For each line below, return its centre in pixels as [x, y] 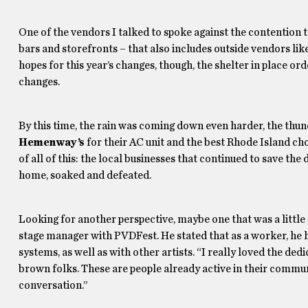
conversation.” [53, 285]
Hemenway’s [51, 142]
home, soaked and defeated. [85, 175]
